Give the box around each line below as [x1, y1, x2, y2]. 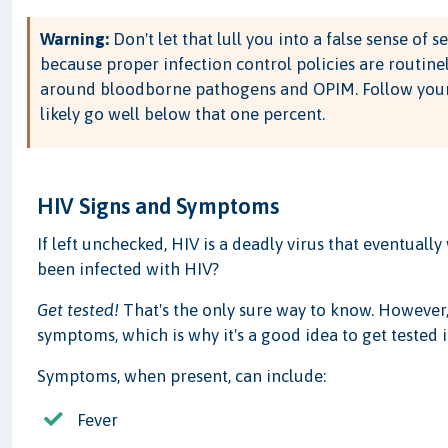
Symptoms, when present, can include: [37, 366, 327, 387]
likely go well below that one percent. [40, 104, 326, 125]
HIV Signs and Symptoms [37, 193, 280, 220]
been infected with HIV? [37, 259, 220, 280]
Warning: [40, 29, 110, 50]
